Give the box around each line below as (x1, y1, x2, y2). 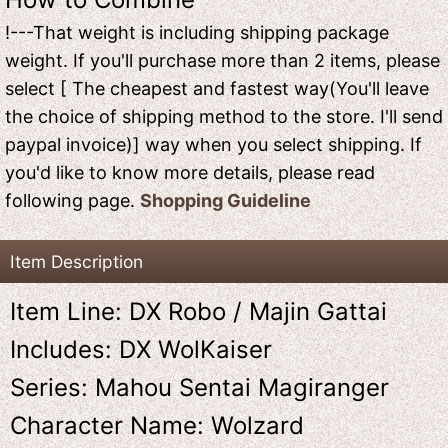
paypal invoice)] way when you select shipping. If (5, 133, 422, 155)
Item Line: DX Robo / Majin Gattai (10, 296, 387, 326)
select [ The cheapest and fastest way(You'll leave (5, 77, 429, 99)
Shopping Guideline (140, 189, 311, 211)
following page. (5, 189, 140, 211)
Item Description (10, 250, 143, 272)
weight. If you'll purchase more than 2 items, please (5, 49, 440, 71)
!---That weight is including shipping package (5, 21, 389, 43)
